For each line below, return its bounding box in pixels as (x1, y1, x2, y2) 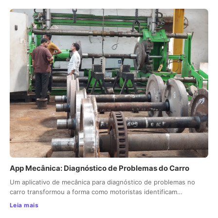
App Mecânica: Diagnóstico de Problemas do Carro (10, 163, 189, 173)
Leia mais (10, 201, 39, 209)
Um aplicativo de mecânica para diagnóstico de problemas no (10, 178, 195, 186)
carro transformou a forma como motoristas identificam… (10, 188, 182, 196)
